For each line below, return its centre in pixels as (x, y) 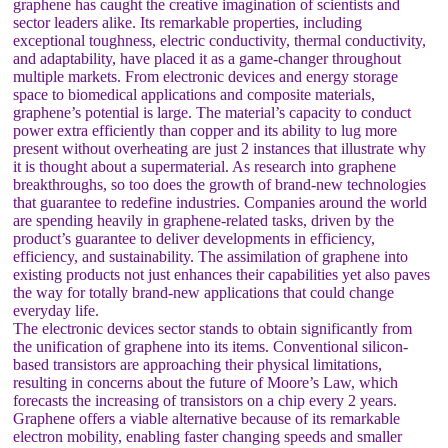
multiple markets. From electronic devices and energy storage (206, 76)
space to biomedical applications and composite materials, (194, 94)
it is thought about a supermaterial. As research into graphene (205, 166)
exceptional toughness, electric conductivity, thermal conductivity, (220, 40)
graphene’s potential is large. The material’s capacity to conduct (212, 112)
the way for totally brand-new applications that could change (204, 292)
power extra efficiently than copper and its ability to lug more (205, 130)
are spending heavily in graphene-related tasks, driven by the (204, 220)
